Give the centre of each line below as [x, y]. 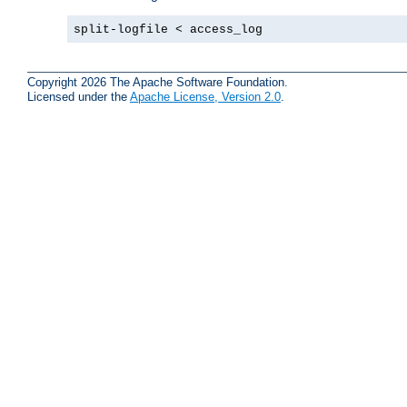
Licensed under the [79, 97]
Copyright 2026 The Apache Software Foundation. [158, 83]
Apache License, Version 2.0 [205, 97]
